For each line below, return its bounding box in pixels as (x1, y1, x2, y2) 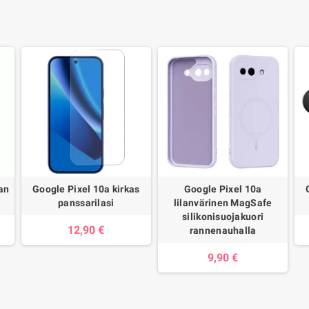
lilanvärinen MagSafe (173, 197, 272, 209)
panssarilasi (58, 197, 114, 209)
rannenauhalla (189, 225, 257, 237)
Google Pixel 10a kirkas (32, 183, 140, 195)
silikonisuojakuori (182, 211, 264, 223)
